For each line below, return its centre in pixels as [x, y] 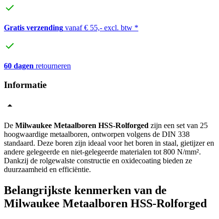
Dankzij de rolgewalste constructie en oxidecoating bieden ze [98, 160]
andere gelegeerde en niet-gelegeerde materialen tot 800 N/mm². [102, 152]
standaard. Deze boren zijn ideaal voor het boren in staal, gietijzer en [109, 143]
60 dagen [19, 66]
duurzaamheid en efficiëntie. [47, 169]
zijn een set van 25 [178, 125]
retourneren [52, 66]
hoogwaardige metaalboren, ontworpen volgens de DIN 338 [97, 134]
